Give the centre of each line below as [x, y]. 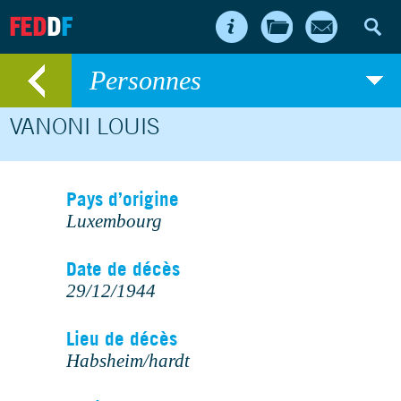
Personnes [145, 80]
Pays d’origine [123, 199]
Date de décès [123, 269]
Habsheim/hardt [128, 361]
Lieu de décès [122, 339]
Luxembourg [114, 221]
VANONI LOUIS [85, 126]
